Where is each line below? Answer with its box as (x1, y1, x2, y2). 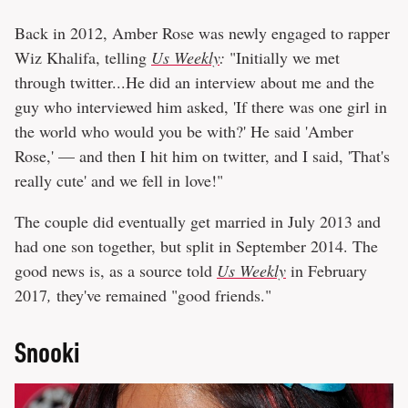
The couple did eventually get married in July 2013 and (15, 210, 381, 233)
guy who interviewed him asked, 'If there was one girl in (15, 96, 387, 118)
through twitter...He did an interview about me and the (15, 71, 374, 94)
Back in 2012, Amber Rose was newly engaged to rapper (15, 22, 390, 45)
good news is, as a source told (15, 260, 217, 282)
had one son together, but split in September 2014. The (15, 235, 378, 258)
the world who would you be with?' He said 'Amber (15, 120, 353, 143)
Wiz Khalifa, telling (15, 46, 151, 69)
